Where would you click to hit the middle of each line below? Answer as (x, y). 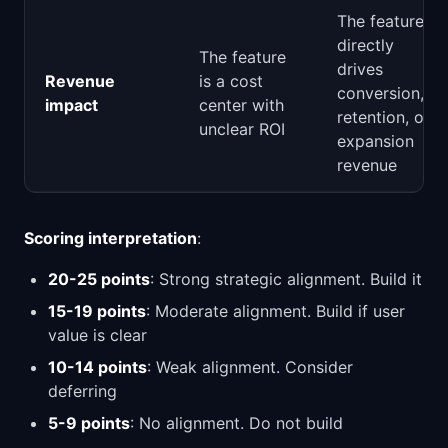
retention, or (383, 117)
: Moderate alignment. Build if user (275, 311)
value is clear (97, 335)
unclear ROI (242, 129)
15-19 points (97, 311)
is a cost (231, 81)
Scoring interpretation (110, 238)
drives (360, 69)
